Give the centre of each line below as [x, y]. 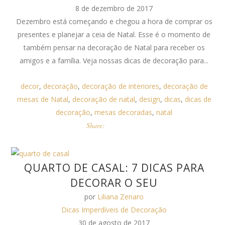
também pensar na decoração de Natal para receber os [114, 47]
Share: [96, 125]
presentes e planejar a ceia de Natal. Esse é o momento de [114, 34]
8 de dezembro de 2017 [114, 8]
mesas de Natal [42, 99]
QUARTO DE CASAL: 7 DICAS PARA [114, 168]
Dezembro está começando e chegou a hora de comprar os [114, 21]
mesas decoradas [124, 112]
